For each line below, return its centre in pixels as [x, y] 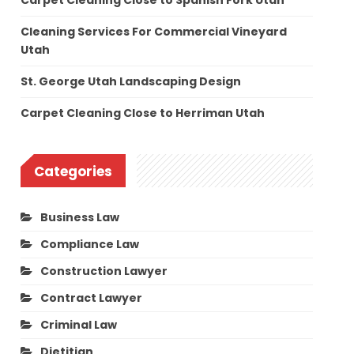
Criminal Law [79, 324]
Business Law [80, 217]
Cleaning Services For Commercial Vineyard [154, 32]
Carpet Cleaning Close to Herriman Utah [143, 113]
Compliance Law [90, 244]
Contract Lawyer [92, 298]
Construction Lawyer [104, 271]
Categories [73, 172]
